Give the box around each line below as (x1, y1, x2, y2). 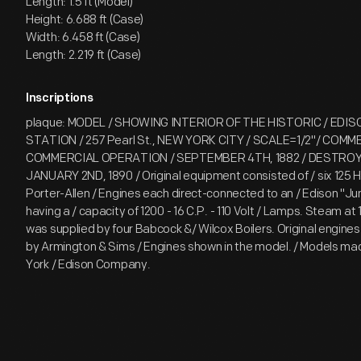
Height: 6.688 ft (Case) (26, 12, 144, 27)
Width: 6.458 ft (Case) (26, 30, 140, 45)
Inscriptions (26, 93, 93, 105)
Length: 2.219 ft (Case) (26, 48, 142, 63)
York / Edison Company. (26, 257, 151, 272)
